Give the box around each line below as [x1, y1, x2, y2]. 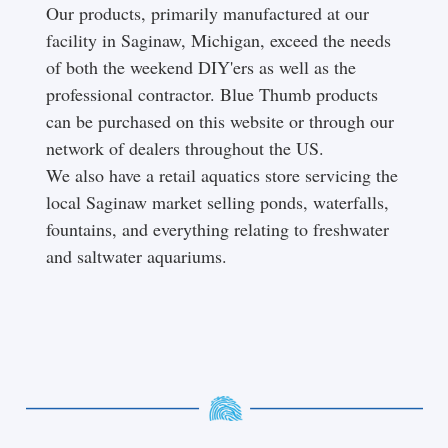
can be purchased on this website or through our [45, 108, 394, 133]
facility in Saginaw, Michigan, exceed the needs [45, 27, 391, 52]
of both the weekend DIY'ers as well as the [45, 54, 356, 79]
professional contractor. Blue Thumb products [45, 81, 378, 106]
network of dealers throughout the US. [45, 135, 324, 160]
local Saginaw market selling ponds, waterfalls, [45, 189, 389, 214]
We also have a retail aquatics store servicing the [45, 162, 398, 187]
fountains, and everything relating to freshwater [45, 216, 389, 241]
